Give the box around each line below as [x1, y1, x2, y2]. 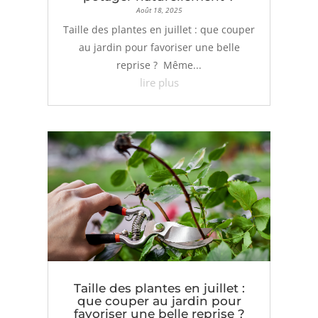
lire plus [139, 75, 179, 90]
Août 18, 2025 [136, 5, 182, 16]
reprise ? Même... [116, 58, 202, 72]
